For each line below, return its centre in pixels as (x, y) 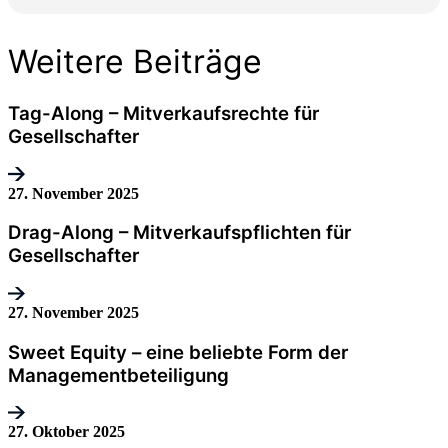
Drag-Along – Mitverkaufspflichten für (179, 233)
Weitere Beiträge (135, 61)
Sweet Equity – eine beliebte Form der (178, 352)
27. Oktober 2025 (66, 432)
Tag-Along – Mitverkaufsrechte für (163, 113)
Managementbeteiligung (118, 375)
